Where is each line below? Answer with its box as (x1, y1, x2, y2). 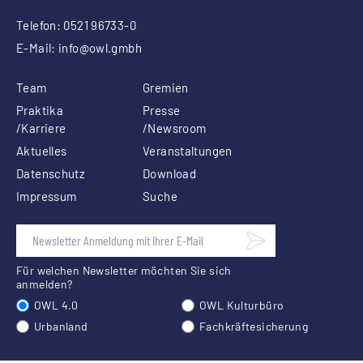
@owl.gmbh (79, 41, 142, 56)
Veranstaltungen (143, 143, 233, 159)
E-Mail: (16, 41, 58, 56)
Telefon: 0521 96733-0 (16, 18, 136, 33)
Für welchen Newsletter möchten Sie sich (16, 263, 232, 278)
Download (143, 166, 196, 181)
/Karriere (16, 121, 66, 136)
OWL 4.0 (34, 298, 79, 313)
